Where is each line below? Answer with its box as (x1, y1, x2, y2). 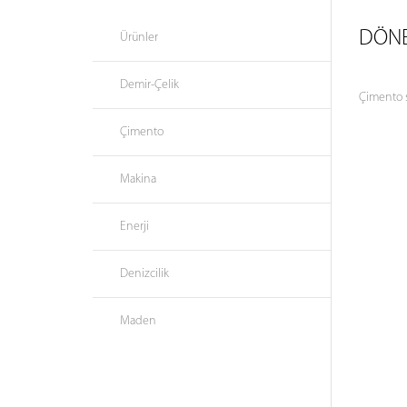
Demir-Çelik (120, 78, 179, 92)
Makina (120, 173, 156, 186)
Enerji (120, 220, 149, 233)
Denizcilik (120, 267, 169, 281)
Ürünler (120, 31, 158, 45)
